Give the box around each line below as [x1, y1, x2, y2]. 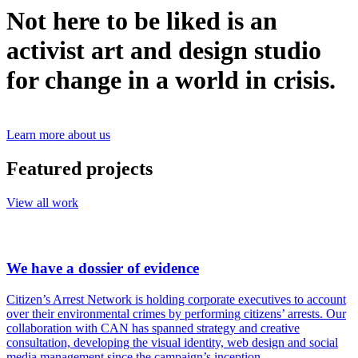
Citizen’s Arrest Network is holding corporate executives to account [6, 292, 346, 306]
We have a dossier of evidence [6, 260, 199, 276]
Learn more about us [6, 128, 110, 142]
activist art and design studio [6, 36, 321, 66]
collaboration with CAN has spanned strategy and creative [6, 320, 300, 335]
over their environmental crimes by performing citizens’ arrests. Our [6, 306, 346, 320]
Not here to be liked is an [6, 6, 277, 36]
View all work [6, 196, 78, 210]
